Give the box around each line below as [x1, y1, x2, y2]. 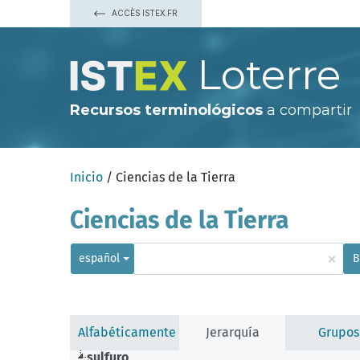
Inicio [70, 170, 103, 185]
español [79, 252, 120, 265]
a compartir [263, 101, 352, 119]
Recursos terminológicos [70, 101, 263, 119]
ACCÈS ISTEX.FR [109, 8, 178, 18]
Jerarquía [205, 325, 260, 340]
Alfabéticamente [78, 325, 176, 340]
